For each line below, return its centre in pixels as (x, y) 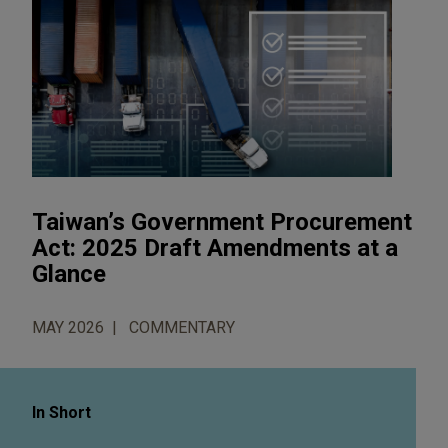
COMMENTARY (182, 327)
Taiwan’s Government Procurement (222, 221)
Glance (69, 273)
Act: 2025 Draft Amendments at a (215, 247)
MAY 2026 (68, 327)
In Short (61, 412)
